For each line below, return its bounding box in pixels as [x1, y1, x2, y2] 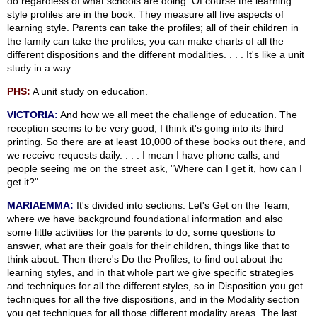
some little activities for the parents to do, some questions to [7, 226, 275, 238]
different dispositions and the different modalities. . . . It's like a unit [7, 49, 304, 61]
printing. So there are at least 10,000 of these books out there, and [7, 136, 306, 148]
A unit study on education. [30, 86, 148, 98]
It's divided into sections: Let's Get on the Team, [74, 200, 290, 212]
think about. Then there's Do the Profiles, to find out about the [7, 253, 283, 265]
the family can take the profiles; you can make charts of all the [7, 35, 284, 47]
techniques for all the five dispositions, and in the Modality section [7, 294, 299, 306]
